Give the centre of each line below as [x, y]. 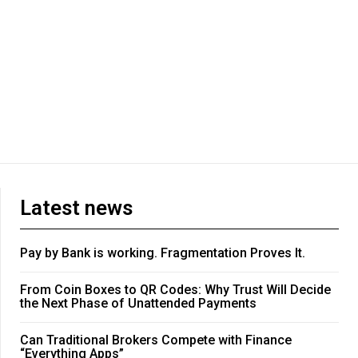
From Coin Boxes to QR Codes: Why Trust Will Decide [175, 290]
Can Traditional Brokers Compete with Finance [156, 340]
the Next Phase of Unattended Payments [138, 304]
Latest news [76, 208]
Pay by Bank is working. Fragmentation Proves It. [163, 253]
